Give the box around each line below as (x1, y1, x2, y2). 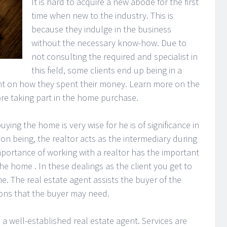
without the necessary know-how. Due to (31, 37, 186, 49)
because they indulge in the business (31, 23, 171, 35)
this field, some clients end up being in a (31, 64, 182, 76)
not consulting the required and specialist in (31, 51, 198, 62)
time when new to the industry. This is (31, 10, 173, 21)
